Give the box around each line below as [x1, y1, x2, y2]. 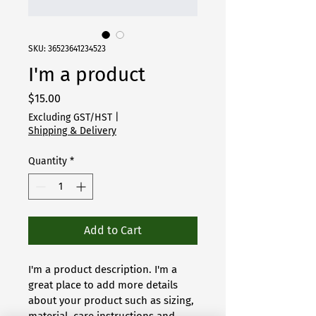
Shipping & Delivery [28, 125, 116, 137]
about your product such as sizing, [28, 294, 197, 307]
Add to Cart [84, 224, 142, 237]
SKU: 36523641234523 [28, 44, 106, 54]
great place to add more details [28, 279, 181, 291]
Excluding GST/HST [28, 111, 112, 123]
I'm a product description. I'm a [28, 263, 180, 276]
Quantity [28, 155, 67, 167]
